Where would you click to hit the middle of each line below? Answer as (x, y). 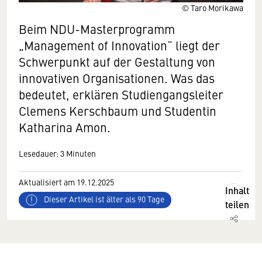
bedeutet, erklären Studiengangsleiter (121, 94)
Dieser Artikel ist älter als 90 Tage (103, 199)
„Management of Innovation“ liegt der (119, 45)
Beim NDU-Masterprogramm (97, 29)
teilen (237, 204)
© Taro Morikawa (213, 8)
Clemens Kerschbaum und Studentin (118, 111)
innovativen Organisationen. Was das (117, 78)
